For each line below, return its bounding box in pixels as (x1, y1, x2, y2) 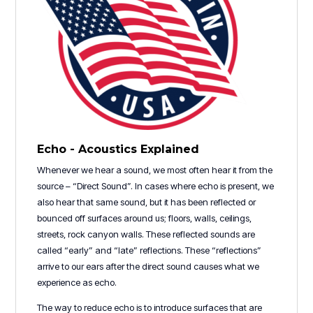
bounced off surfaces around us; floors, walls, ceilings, (37, 212, 252, 224)
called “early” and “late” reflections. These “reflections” (37, 244, 262, 256)
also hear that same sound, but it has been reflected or (37, 196, 256, 208)
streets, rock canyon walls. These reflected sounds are (37, 228, 256, 240)
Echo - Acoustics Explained (37, 142, 200, 156)
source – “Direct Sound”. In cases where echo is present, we (37, 180, 275, 191)
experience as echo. (37, 276, 117, 288)
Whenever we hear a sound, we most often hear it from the (37, 163, 273, 175)
